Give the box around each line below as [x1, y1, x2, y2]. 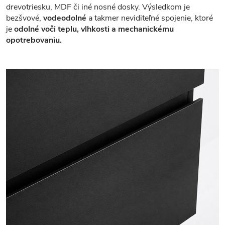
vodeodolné [43, 13, 86, 24]
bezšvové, [6, 13, 43, 24]
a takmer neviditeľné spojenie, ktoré [86, 13, 213, 24]
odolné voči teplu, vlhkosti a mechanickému [14, 24, 174, 35]
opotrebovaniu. [6, 35, 62, 46]
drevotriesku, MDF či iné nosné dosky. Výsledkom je [6, 2, 190, 13]
